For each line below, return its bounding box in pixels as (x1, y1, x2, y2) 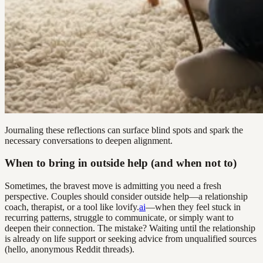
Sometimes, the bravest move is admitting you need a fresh (5, 181, 221, 191)
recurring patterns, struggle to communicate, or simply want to (5, 213, 234, 223)
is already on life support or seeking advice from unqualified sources (5, 234, 257, 244)
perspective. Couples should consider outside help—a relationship (5, 191, 248, 202)
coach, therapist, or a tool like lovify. (5, 202, 139, 213)
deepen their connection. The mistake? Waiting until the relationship (5, 223, 255, 234)
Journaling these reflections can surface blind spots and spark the (5, 124, 243, 135)
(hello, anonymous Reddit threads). (5, 244, 134, 255)
